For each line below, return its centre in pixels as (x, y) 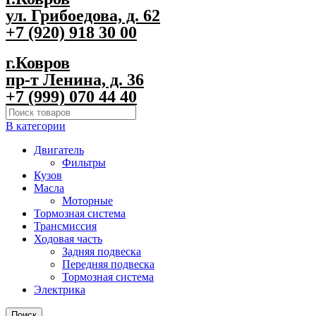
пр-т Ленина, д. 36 (75, 79)
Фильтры (84, 162)
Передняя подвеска (108, 264)
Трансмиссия (65, 226)
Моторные (87, 200)
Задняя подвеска (102, 251)
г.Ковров (38, 62)
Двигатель (59, 150)
